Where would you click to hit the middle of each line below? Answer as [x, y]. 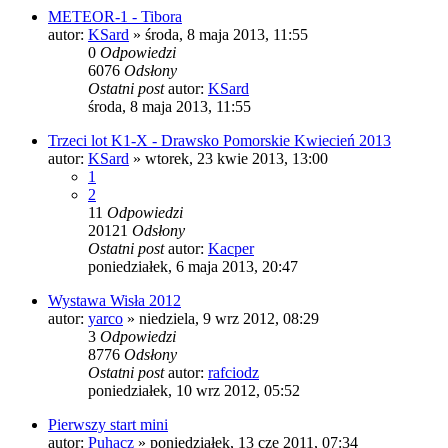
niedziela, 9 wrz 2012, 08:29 [229, 318]
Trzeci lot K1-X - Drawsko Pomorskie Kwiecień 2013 [219, 140]
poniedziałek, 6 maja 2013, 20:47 [193, 266]
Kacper [231, 248]
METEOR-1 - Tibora [115, 16]
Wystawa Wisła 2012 [114, 300]
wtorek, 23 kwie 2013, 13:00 [236, 158]
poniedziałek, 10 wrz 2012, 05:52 [194, 390]
